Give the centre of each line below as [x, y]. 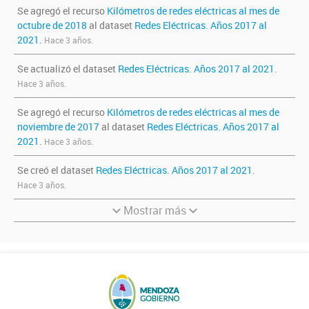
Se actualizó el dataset [68, 69]
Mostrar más [154, 210]
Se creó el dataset [57, 170]
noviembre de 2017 [58, 127]
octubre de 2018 [52, 25]
